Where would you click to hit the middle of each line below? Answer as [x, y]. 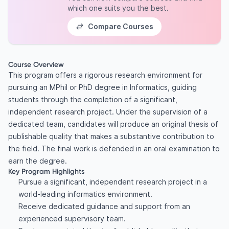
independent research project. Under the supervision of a [108, 112]
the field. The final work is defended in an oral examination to [114, 148]
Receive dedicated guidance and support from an [104, 206]
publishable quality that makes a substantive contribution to [111, 136]
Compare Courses [121, 26]
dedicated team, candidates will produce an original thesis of [113, 124]
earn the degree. [38, 161]
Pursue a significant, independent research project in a [112, 182]
